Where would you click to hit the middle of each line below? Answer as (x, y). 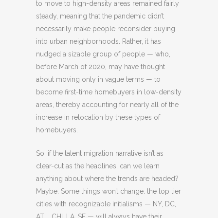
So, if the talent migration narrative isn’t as (100, 153)
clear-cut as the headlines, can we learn (98, 166)
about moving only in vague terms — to (98, 79)
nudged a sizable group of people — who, (103, 54)
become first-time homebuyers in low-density (109, 92)
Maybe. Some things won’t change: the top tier (109, 191)
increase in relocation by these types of (98, 117)
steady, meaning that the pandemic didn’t (100, 16)
